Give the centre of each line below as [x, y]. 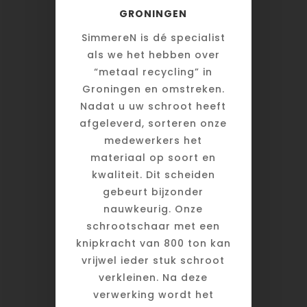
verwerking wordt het [153, 295]
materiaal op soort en [153, 158]
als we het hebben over [153, 55]
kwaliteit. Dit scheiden [153, 175]
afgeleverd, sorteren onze [153, 124]
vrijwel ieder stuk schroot [153, 261]
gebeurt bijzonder [153, 192]
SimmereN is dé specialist [153, 38]
